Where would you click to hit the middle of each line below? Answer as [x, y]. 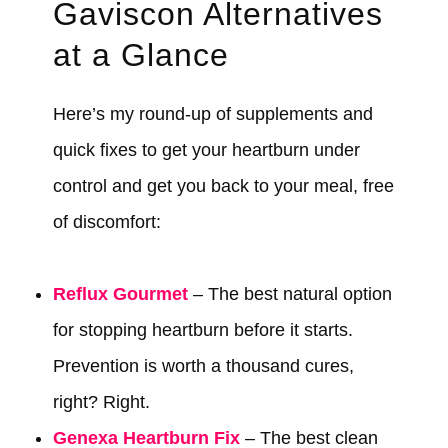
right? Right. [101, 402]
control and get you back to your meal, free [223, 186]
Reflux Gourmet [120, 294]
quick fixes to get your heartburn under [206, 150]
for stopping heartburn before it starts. [202, 330]
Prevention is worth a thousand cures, [203, 366]
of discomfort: [106, 222]
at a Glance [140, 55]
